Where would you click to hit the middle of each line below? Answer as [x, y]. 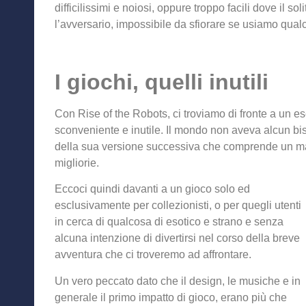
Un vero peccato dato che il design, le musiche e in [178, 281]
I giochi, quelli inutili [162, 82]
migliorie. [77, 163]
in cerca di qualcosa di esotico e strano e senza [169, 222]
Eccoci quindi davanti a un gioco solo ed [152, 189]
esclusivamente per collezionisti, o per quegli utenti [178, 206]
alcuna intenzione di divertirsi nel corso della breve [177, 238]
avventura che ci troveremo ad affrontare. [153, 255]
